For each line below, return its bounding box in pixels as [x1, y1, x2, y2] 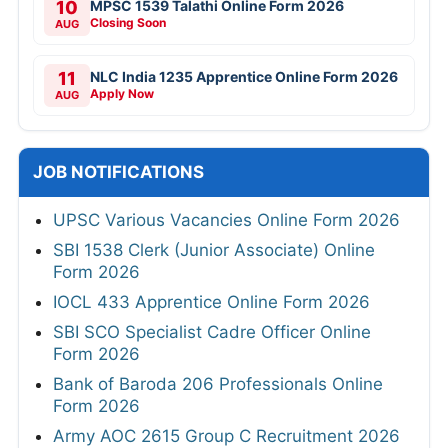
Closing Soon [90, 15, 166, 31]
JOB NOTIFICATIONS [33, 162, 204, 183]
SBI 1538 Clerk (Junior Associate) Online [53, 240, 375, 261]
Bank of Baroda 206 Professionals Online [53, 374, 383, 395]
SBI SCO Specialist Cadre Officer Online [53, 322, 371, 343]
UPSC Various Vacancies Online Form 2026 [53, 210, 400, 231]
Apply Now [90, 86, 154, 102]
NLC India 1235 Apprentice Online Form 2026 [90, 68, 398, 86]
